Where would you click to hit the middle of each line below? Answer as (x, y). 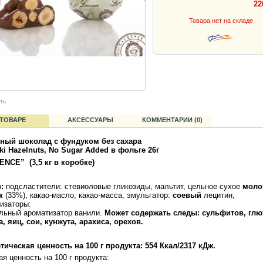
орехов (127, 221)
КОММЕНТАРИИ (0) (172, 119)
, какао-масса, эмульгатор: (123, 195)
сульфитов (223, 213)
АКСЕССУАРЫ (90, 119)
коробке (77, 162)
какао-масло (52, 195)
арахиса (94, 221)
